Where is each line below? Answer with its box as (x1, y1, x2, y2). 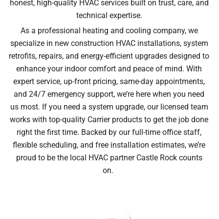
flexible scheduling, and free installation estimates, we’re (13, 140, 205, 150)
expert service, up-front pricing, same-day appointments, (13, 77, 205, 87)
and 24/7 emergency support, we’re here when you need (14, 89, 204, 99)
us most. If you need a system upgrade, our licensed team (10, 102, 208, 112)
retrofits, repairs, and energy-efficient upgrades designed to (9, 51, 209, 61)
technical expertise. (76, 11, 142, 21)
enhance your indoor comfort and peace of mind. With (16, 64, 202, 74)
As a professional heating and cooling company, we (20, 26, 198, 36)
